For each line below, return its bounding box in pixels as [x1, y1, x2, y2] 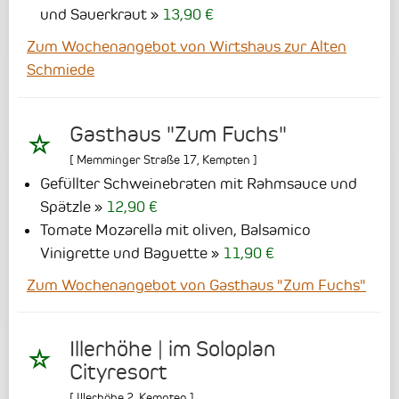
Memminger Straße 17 [77, 151, 197, 167]
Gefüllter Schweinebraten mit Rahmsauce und [40, 174, 357, 192]
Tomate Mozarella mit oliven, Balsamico [40, 220, 311, 239]
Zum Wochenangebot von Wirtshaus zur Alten [27, 37, 346, 56]
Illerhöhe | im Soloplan [69, 336, 275, 362]
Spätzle [40, 197, 91, 216]
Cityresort [69, 359, 167, 385]
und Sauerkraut [40, 5, 147, 24]
